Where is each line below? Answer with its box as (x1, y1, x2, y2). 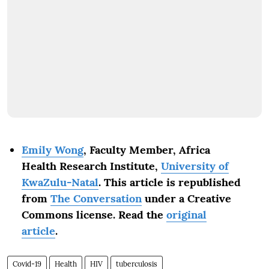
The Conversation (50, 192, 142, 205)
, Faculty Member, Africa (83, 143, 210, 157)
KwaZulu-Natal (22, 175, 98, 189)
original (166, 208, 207, 222)
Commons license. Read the (22, 208, 166, 222)
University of (161, 159, 229, 173)
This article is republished (104, 175, 241, 189)
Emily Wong (22, 143, 83, 157)
